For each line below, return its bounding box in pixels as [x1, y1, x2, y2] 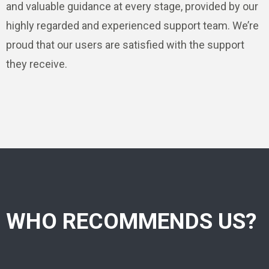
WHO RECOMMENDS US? [6, 208, 257, 234]
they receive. [6, 58, 67, 71]
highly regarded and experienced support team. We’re [6, 19, 259, 32]
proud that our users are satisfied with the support [6, 38, 244, 52]
